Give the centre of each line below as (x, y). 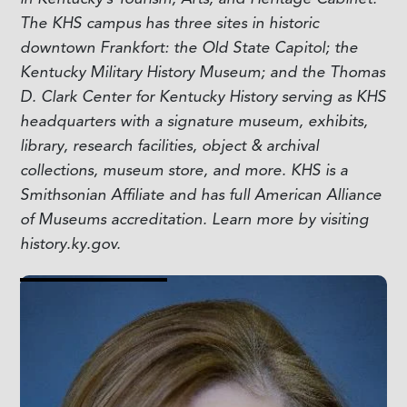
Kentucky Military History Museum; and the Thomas (202, 71)
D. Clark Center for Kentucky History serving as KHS (203, 96)
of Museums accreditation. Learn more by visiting (194, 218)
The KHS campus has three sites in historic (169, 22)
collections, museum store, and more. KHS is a (184, 169)
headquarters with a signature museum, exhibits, (194, 120)
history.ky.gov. (70, 243)
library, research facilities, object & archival (169, 145)
